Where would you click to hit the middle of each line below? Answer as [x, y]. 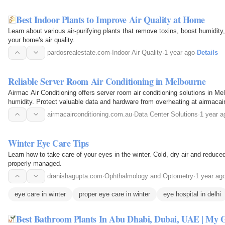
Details [207, 52]
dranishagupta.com [75, 176]
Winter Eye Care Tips [48, 143]
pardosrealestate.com [79, 52]
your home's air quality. [41, 40]
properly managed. [35, 163]
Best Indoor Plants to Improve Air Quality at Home [110, 19]
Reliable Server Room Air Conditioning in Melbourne [107, 81]
